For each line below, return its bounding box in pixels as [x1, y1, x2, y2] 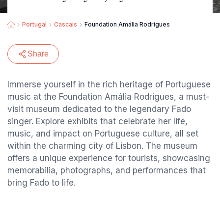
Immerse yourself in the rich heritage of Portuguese [7, 80, 211, 89]
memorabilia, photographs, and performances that [7, 165, 206, 175]
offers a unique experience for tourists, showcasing [7, 153, 210, 163]
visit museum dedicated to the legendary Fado [7, 104, 191, 114]
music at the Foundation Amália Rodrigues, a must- [7, 92, 209, 102]
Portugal [22, 21, 47, 28]
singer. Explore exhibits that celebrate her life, [7, 116, 188, 126]
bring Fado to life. [7, 178, 76, 188]
